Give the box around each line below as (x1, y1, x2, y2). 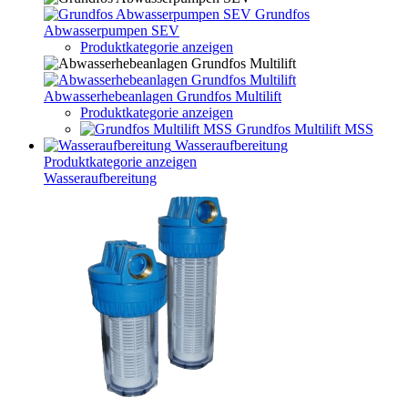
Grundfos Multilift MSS (236, 121, 373, 137)
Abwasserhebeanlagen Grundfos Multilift (44, 88, 281, 104)
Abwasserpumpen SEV (44, 23, 179, 38)
